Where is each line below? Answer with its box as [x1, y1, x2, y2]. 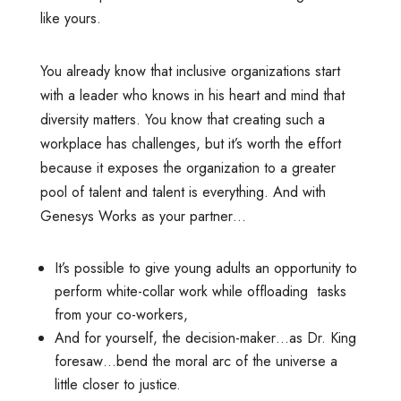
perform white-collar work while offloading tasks [54, 280, 346, 302]
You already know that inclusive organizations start [39, 60, 340, 81]
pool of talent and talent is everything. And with [39, 181, 326, 202]
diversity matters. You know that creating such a [39, 108, 325, 130]
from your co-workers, [54, 303, 188, 325]
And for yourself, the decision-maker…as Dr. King [54, 327, 356, 348]
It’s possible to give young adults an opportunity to [54, 257, 357, 278]
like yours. [39, 7, 101, 29]
